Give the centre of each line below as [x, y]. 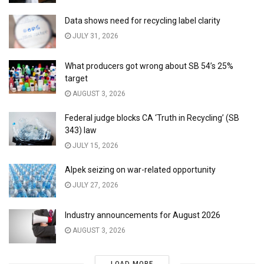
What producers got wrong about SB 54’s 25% [149, 66]
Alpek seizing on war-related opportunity [141, 170]
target [76, 79]
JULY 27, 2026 [95, 185]
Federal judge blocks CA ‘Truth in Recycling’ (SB [152, 118]
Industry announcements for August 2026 [143, 215]
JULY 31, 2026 [95, 36]
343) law [81, 131]
